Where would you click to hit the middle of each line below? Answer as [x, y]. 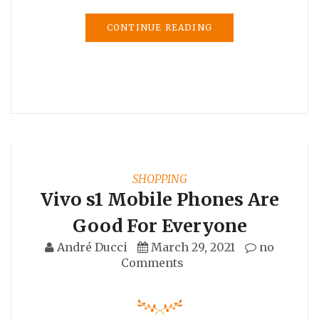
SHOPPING [159, 178]
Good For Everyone [159, 225]
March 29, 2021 [193, 247]
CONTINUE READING [159, 27]
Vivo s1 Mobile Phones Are [159, 199]
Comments [152, 262]
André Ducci [92, 247]
